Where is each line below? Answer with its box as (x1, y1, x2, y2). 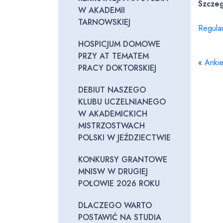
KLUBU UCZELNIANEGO (78, 96, 166, 108)
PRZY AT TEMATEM (78, 50, 149, 62)
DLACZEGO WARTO (78, 200, 152, 211)
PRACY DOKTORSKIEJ (78, 62, 156, 74)
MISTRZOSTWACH (78, 120, 145, 131)
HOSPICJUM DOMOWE (78, 38, 160, 50)
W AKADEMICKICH (78, 108, 147, 119)
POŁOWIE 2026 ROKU (78, 178, 160, 189)
